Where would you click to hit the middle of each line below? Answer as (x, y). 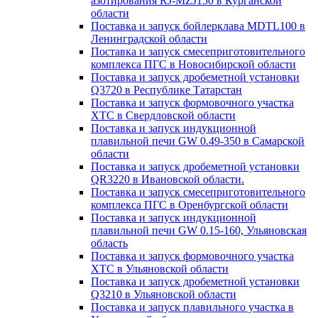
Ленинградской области (149, 39)
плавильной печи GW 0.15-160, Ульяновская (199, 230)
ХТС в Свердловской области (163, 115)
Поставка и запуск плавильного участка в (192, 307)
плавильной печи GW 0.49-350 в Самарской (198, 141)
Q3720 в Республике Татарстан (166, 90)
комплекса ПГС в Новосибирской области (193, 64)
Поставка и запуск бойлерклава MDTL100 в (198, 26)
